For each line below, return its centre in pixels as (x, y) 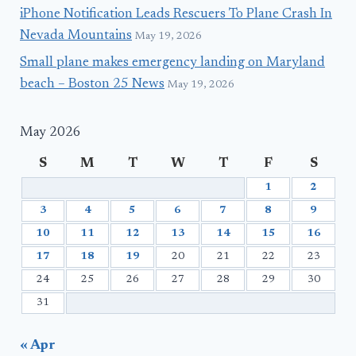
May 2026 (50, 133)
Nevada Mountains (76, 37)
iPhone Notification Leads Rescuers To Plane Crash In (176, 15)
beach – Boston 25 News (92, 85)
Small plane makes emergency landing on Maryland (172, 64)
